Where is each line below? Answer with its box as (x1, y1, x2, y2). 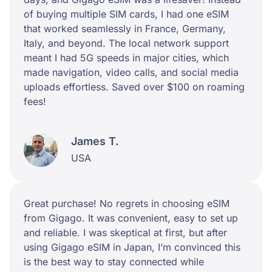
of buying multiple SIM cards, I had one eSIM (24, 7, 229, 20)
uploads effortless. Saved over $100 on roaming (24, 80, 245, 93)
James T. (71, 135, 119, 148)
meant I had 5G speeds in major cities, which (24, 51, 229, 64)
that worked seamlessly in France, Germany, (24, 22, 226, 35)
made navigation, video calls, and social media (24, 66, 239, 78)
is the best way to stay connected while (24, 255, 204, 268)
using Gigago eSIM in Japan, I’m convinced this (24, 240, 240, 253)
